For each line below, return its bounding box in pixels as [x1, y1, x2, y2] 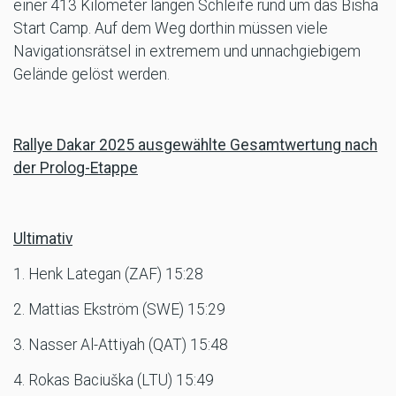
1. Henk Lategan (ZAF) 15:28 [13, 265, 203, 284]
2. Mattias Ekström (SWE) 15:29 [13, 301, 225, 319]
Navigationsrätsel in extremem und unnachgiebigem [13, 42, 361, 61]
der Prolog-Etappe [13, 159, 138, 178]
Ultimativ [13, 230, 72, 248]
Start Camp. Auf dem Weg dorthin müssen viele [13, 19, 328, 38]
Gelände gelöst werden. [13, 65, 170, 84]
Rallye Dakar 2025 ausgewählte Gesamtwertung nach [13, 136, 377, 155]
